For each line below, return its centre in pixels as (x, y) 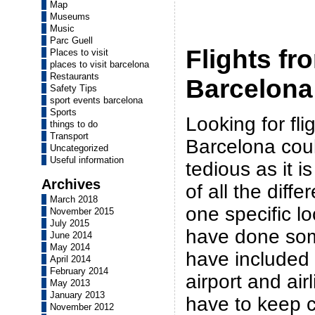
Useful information (87, 160)
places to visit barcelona (99, 64)
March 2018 (74, 199)
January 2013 (77, 295)
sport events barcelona (96, 100)
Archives (71, 184)
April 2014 (70, 259)
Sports (63, 112)
